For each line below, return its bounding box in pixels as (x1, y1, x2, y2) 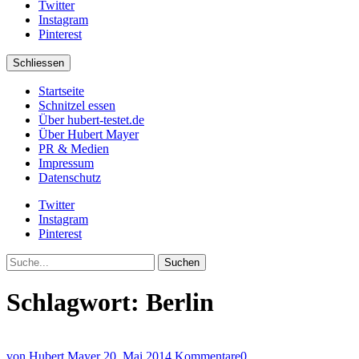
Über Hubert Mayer (38, 127, 139, 141)
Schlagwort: (6, 288, 146, 317)
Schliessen (13, 57, 64, 69)
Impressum (38, 156, 94, 170)
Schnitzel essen (38, 99, 115, 112)
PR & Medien (38, 142, 109, 155)
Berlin (146, 288, 214, 317)
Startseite (38, 84, 84, 98)
